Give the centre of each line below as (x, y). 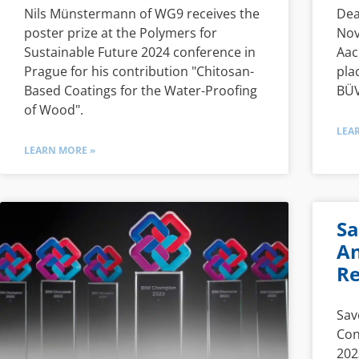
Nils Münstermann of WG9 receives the (142, 13)
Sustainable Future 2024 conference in (140, 52)
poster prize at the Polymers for (121, 32)
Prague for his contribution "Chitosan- (139, 71)
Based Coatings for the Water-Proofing (141, 90)
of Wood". (54, 109)
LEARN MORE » (60, 150)
